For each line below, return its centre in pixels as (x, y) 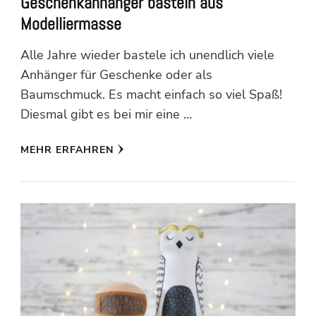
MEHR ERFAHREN (67, 150)
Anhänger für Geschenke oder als (116, 74)
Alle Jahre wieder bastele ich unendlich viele (147, 55)
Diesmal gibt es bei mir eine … (106, 114)
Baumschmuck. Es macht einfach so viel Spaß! (151, 94)
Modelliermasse (71, 24)
